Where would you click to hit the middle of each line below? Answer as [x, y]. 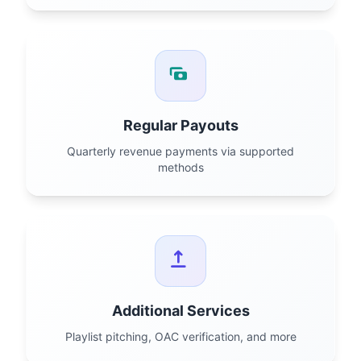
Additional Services [180, 311]
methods [180, 167]
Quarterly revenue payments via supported [180, 151]
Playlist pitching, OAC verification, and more [180, 336]
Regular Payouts [180, 125]
